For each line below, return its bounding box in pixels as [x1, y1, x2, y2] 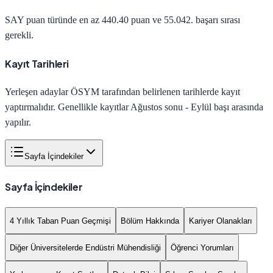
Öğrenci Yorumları [171, 243, 234, 252]
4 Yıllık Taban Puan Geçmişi [10, 216, 111, 225]
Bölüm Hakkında [121, 216, 179, 225]
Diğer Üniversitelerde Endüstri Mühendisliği [10, 243, 161, 252]
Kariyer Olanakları [189, 216, 252, 225]
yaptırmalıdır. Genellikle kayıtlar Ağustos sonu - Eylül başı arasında [5, 101, 263, 112]
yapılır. [5, 116, 31, 127]
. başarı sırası [191, 15, 240, 26]
